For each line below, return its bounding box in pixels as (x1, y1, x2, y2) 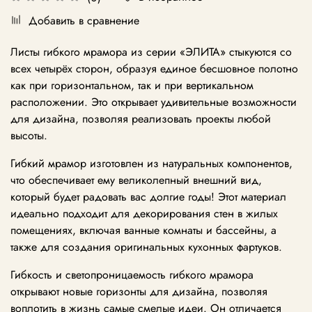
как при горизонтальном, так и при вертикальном (10, 77, 253, 93)
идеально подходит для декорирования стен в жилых (10, 205, 278, 221)
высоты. (10, 127, 47, 143)
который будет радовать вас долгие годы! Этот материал (10, 188, 286, 205)
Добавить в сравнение (29, 12, 139, 29)
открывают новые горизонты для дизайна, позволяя (10, 283, 267, 299)
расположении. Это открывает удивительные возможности (10, 93, 297, 110)
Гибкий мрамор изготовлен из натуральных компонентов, (10, 155, 292, 171)
